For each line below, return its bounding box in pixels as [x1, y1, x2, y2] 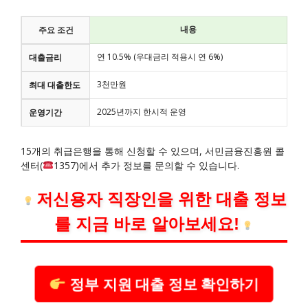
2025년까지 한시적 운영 [97, 105, 186, 118]
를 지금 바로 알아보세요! [54, 214, 239, 234]
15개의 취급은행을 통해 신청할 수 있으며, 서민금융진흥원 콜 [21, 144, 285, 158]
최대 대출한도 [29, 78, 80, 91]
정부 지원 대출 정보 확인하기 [64, 273, 261, 295]
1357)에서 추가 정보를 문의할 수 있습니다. [53, 159, 239, 173]
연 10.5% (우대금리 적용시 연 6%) [97, 50, 223, 63]
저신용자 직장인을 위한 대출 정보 [36, 190, 287, 209]
